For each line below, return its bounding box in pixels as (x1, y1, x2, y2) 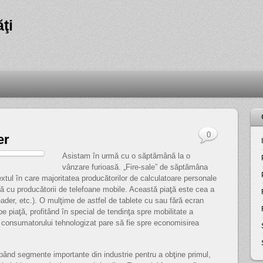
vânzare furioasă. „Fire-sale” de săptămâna (62, 163, 208, 171)
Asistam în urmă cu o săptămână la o (62, 151, 190, 160)
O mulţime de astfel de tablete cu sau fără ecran (37, 196, 204, 205)
